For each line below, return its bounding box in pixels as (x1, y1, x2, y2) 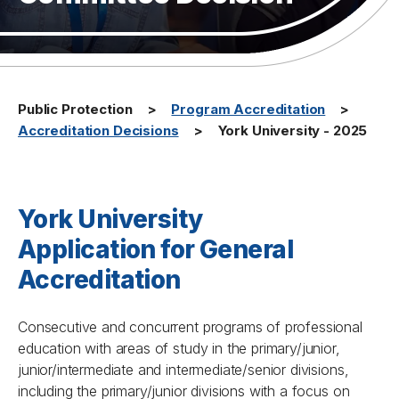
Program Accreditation (171, 101, 326, 118)
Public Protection (18, 101, 133, 118)
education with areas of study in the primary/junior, (18, 339, 340, 357)
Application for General (18, 234, 294, 265)
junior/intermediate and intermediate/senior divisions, (18, 361, 349, 379)
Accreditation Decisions (18, 122, 179, 139)
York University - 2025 (217, 122, 368, 139)
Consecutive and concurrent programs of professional (18, 318, 362, 336)
